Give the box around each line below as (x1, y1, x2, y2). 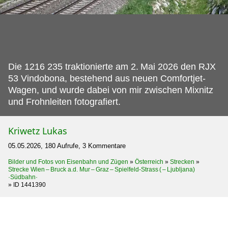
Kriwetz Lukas (8, 124, 67, 137)
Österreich (135, 158, 163, 165)
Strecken (170, 158, 194, 165)
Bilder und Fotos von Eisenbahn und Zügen (8, 158, 128, 165)
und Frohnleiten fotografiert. (8, 96, 121, 107)
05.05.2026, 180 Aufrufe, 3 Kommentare (8, 141, 126, 150)
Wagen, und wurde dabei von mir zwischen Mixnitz (8, 84, 213, 95)
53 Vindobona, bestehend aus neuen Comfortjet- (8, 73, 206, 83)
